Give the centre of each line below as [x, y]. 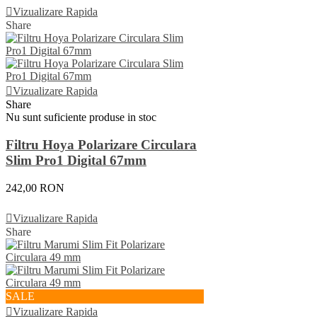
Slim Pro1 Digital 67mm [76, 160]
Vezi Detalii [39, 202]
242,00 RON [35, 188]
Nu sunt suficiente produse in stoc [81, 117]
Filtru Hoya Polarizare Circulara [101, 144]
